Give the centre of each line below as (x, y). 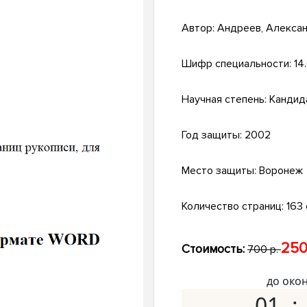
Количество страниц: (234, 207)
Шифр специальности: (238, 64)
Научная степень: (225, 100)
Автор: (199, 28)
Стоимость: (213, 249)
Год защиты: (213, 135)
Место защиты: (220, 171)
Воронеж (281, 171)
